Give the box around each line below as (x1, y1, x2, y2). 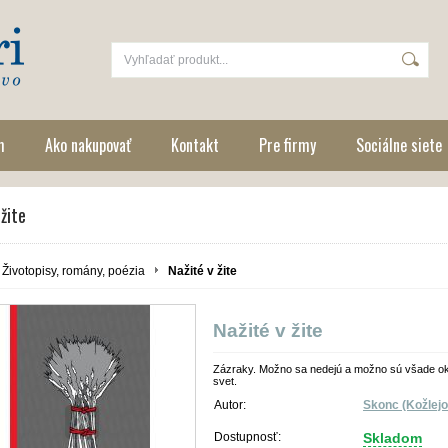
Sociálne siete (356, 133, 442, 157)
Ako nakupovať (45, 133, 131, 157)
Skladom (363, 429, 422, 446)
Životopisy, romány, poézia (2, 264, 145, 278)
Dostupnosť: (214, 429, 281, 444)
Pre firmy (259, 133, 316, 157)
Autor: (214, 397, 246, 412)
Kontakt (171, 133, 219, 157)
